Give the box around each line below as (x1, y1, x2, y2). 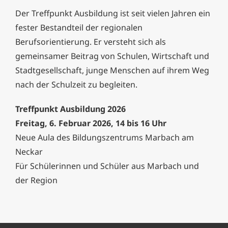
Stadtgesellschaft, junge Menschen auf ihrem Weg (15, 65, 209, 76)
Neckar (15, 146, 43, 158)
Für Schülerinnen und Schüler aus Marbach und (15, 160, 199, 172)
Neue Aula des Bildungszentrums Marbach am (15, 132, 194, 144)
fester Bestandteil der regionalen (15, 22, 142, 34)
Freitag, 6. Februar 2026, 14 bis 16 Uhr (15, 118, 166, 129)
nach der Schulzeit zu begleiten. (15, 79, 137, 91)
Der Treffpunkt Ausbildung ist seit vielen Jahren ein (15, 8, 210, 19)
